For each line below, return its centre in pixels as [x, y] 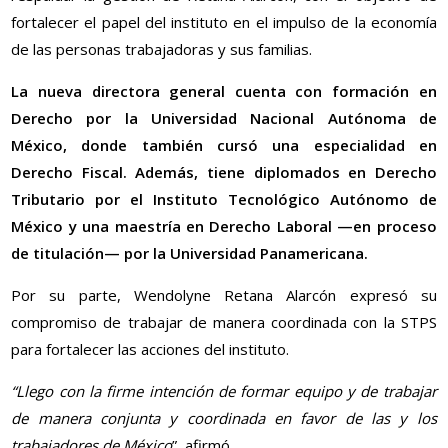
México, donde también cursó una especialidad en [224, 145]
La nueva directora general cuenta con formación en [224, 91]
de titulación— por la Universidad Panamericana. [190, 253]
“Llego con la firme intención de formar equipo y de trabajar [224, 391]
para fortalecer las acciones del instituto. [150, 349]
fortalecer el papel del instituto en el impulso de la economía [224, 22]
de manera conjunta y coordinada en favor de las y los [224, 418]
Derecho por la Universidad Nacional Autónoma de [224, 118]
